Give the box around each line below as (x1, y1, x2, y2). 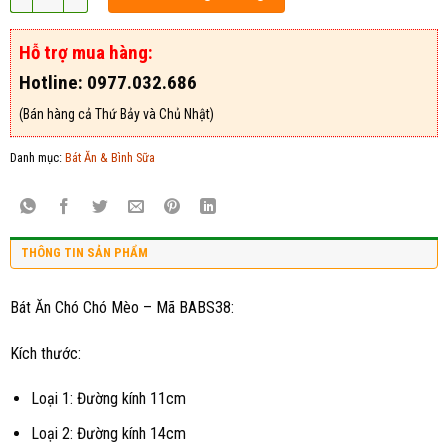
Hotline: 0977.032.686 (19, 70, 197, 94)
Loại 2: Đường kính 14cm (30, 424, 186, 444)
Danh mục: (10, 149, 65, 165)
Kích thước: (10, 343, 81, 363)
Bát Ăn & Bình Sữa (65, 149, 155, 165)
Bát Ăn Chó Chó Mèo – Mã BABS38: (10, 297, 234, 317)
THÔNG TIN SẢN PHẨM (21, 244, 148, 260)
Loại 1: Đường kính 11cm (30, 389, 186, 409)
